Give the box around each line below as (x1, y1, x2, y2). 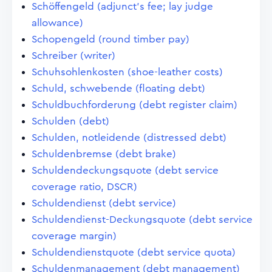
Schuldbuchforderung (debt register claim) (32, 100, 237, 110)
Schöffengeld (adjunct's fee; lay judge (32, 1, 213, 12)
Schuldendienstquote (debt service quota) (32, 247, 236, 257)
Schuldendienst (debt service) (32, 198, 176, 208)
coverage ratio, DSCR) (32, 182, 137, 192)
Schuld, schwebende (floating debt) (32, 83, 205, 93)
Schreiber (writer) (32, 50, 115, 61)
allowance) (32, 18, 83, 28)
